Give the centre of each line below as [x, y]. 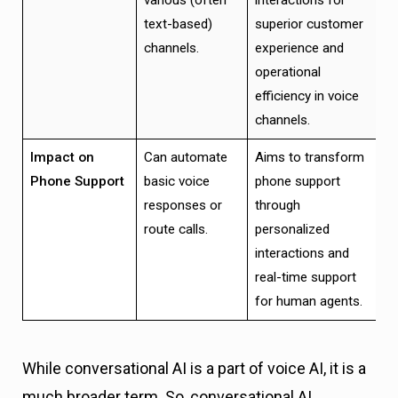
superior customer [309, 24]
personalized [292, 229]
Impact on [62, 157]
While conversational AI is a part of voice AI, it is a [194, 369]
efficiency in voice [306, 96]
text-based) [178, 24]
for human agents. [308, 301]
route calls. [175, 229]
